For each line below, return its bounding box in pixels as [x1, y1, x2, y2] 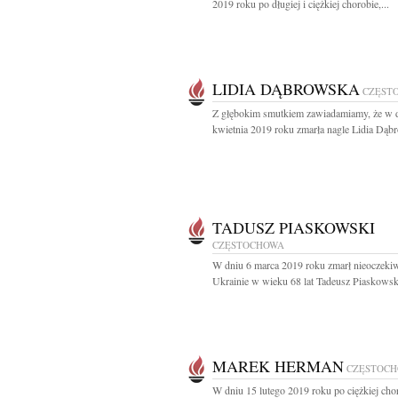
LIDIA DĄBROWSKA [212, 78, 360, 99]
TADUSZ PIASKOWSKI [212, 217, 375, 238]
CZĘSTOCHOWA [212, 238, 284, 251]
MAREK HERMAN [212, 355, 344, 377]
